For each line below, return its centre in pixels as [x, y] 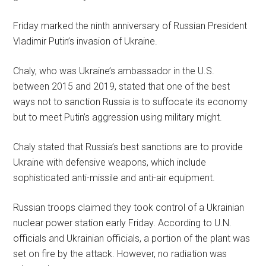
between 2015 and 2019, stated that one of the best [122, 86]
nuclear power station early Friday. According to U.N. [123, 223]
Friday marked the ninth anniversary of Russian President [130, 26]
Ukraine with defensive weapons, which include [110, 162]
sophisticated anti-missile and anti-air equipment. [114, 178]
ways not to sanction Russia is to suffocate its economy [131, 102]
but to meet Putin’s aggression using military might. [118, 117]
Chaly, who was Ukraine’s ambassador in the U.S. [114, 71]
